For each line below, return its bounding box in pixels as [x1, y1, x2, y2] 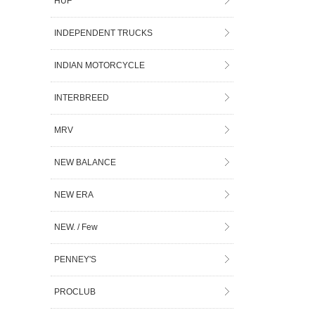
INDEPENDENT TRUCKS [54, 27, 153, 38]
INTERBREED [54, 92, 110, 103]
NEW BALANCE [54, 157, 117, 167]
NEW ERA [54, 189, 94, 200]
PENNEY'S [54, 254, 97, 264]
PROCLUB [54, 286, 96, 297]
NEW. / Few [54, 221, 98, 232]
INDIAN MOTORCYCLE [54, 60, 146, 70]
